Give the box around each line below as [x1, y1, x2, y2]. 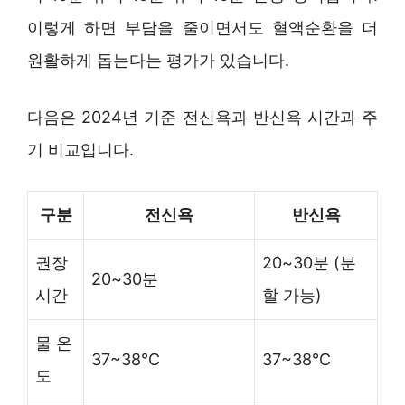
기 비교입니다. [27, 140, 134, 160]
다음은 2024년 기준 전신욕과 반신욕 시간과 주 [27, 108, 378, 127]
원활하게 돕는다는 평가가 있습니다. [27, 51, 289, 71]
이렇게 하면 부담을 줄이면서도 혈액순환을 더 [27, 18, 378, 38]
